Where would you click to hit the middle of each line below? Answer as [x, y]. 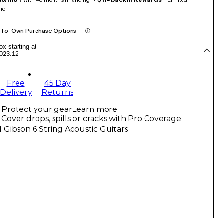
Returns [57, 92]
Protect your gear [37, 109]
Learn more [95, 109]
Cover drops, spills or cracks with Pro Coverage [91, 119]
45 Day [57, 83]
